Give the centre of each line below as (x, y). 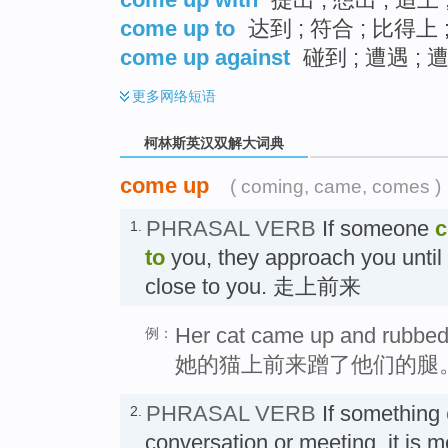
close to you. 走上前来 (253, 286)
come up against (205, 57)
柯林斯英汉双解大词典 (214, 143)
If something (381, 413)
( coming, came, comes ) (335, 186)
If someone (375, 228)
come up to (177, 28)
